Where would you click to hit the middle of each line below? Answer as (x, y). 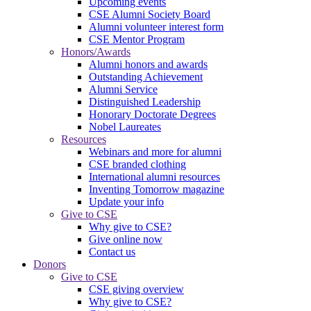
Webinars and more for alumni (155, 151)
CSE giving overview (136, 289)
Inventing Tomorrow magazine (157, 189)
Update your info (126, 201)
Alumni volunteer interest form (156, 26)
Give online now (126, 239)
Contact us (112, 251)
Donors (50, 264)
